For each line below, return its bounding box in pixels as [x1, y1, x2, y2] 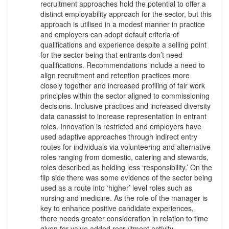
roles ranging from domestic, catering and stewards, [40, 152, 209, 163]
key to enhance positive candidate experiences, [40, 203, 194, 214]
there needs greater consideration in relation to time [40, 213, 208, 224]
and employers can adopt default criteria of [40, 29, 179, 40]
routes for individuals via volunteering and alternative [40, 142, 211, 152]
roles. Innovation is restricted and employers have [40, 121, 201, 132]
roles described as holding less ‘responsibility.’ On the [40, 162, 212, 173]
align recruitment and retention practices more [40, 70, 190, 81]
